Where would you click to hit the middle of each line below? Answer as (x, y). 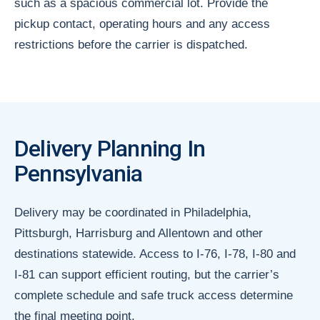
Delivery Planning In (110, 148)
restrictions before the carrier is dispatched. (131, 44)
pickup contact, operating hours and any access (142, 24)
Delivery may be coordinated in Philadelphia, (133, 212)
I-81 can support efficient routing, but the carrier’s (147, 274)
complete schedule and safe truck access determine (154, 295)
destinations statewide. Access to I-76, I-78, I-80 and (155, 254)
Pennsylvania (79, 173)
